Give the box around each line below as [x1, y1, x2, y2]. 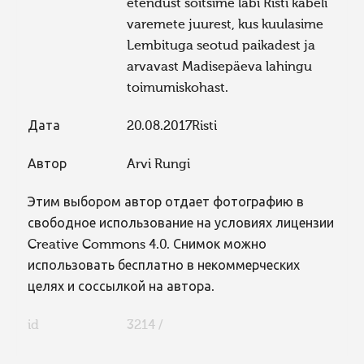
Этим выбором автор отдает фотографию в [27, 196, 304, 210]
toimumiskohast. [127, 82, 229, 96]
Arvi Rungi [127, 158, 191, 172]
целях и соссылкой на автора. [27, 280, 214, 294]
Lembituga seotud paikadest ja [127, 40, 316, 54]
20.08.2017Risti [127, 120, 218, 134]
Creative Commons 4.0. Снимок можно [27, 238, 266, 252]
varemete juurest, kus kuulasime [127, 19, 324, 32]
